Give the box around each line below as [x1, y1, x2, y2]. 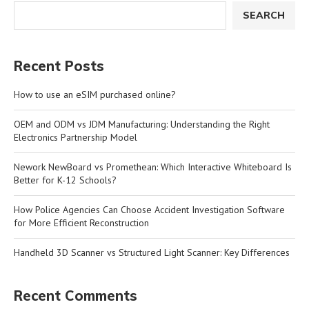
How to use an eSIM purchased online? [14, 88, 176, 101]
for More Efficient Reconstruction [14, 216, 149, 229]
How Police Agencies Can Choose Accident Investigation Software [14, 203, 285, 216]
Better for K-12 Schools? [14, 173, 117, 186]
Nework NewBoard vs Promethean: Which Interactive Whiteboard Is [14, 160, 292, 173]
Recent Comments [14, 286, 137, 304]
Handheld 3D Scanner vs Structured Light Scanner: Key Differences [14, 246, 290, 259]
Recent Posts [14, 57, 104, 74]
